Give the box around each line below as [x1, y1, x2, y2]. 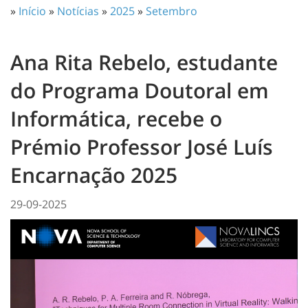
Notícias [57, 3, 99, 19]
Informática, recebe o [10, 104, 222, 133]
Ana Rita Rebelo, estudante [10, 47, 278, 76]
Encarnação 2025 [10, 160, 177, 189]
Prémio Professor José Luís [10, 132, 273, 161]
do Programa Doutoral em [10, 76, 269, 104]
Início [19, 3, 46, 19]
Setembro [146, 3, 197, 19]
